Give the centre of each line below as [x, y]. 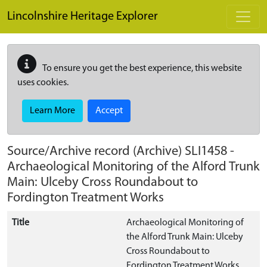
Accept [109, 111]
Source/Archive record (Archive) [96, 152]
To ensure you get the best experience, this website [142, 69]
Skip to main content [48, 7]
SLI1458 [206, 152]
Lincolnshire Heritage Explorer [83, 17]
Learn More [52, 111]
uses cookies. [43, 83]
